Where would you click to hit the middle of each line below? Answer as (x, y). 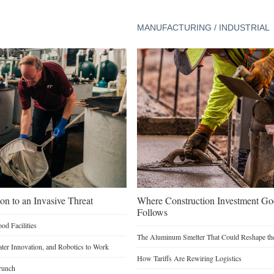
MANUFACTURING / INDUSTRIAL (203, 28)
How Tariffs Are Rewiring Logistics (189, 258)
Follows (152, 212)
